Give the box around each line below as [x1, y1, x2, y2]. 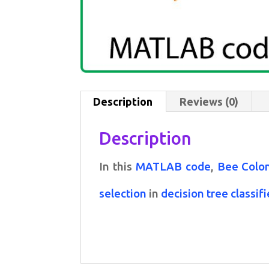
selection [99, 187, 147, 200]
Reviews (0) [180, 95, 239, 107]
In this [99, 160, 136, 173]
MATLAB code [136, 160, 211, 173]
